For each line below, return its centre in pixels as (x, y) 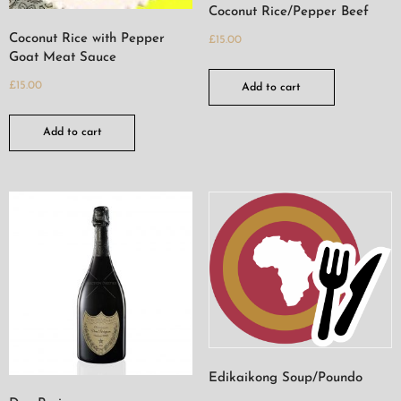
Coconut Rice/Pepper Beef (288, 12)
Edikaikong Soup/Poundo (285, 378)
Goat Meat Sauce (63, 57)
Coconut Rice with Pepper (87, 38)
